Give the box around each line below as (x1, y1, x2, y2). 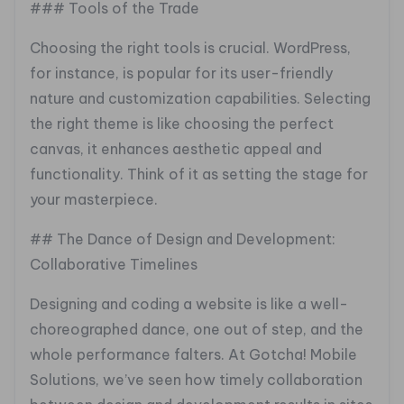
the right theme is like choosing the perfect (30, 115, 334, 133)
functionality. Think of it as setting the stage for (30, 165, 368, 184)
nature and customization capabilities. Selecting (30, 89, 371, 108)
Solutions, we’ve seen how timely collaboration (30, 371, 363, 390)
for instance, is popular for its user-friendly (30, 64, 333, 83)
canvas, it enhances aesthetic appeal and (30, 140, 322, 159)
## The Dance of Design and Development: (30, 230, 335, 249)
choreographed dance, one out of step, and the (30, 320, 363, 339)
